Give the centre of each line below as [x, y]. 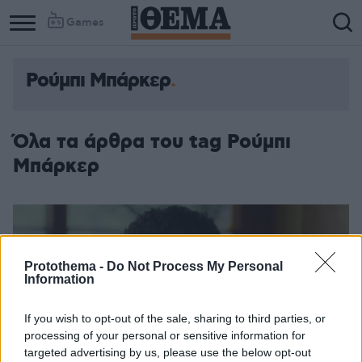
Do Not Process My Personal [195, 266]
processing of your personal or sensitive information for [165, 335]
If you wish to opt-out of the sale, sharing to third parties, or [175, 318]
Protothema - [65, 266]
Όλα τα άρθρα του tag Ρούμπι [152, 142]
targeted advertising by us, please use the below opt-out [168, 352]
